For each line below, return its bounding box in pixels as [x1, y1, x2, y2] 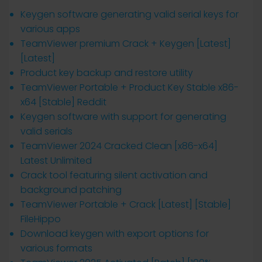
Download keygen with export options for [20, 227, 209, 240]
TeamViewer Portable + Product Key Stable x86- [20, 81, 239, 94]
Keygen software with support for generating [20, 110, 226, 123]
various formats [20, 242, 92, 255]
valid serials [20, 125, 73, 138]
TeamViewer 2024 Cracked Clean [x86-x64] [20, 139, 218, 153]
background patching [20, 183, 122, 196]
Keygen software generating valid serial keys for [20, 8, 239, 21]
